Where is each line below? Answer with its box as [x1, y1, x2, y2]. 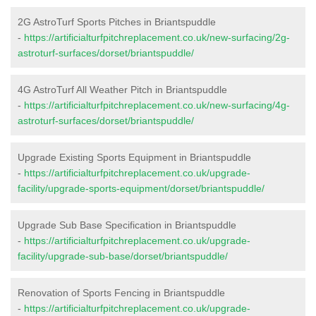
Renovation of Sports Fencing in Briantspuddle [18, 286, 225, 298]
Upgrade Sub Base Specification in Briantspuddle [18, 219, 236, 231]
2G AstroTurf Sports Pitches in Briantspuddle [18, 16, 216, 28]
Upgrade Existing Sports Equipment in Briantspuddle [18, 151, 251, 163]
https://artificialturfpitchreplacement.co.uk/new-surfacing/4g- [24, 99, 290, 111]
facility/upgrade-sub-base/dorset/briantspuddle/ [18, 250, 228, 262]
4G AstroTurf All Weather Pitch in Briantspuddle [18, 83, 227, 95]
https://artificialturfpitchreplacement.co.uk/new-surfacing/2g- [24, 31, 290, 43]
